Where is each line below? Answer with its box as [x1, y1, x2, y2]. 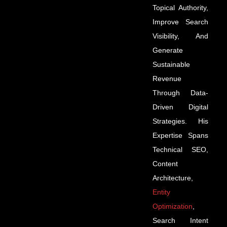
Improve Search [153, 18, 208, 26]
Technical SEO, [153, 145, 208, 154]
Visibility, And [153, 32, 208, 41]
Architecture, [153, 174, 193, 182]
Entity [153, 188, 170, 197]
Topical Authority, [153, 4, 208, 12]
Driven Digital [153, 103, 208, 111]
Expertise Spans [153, 131, 208, 140]
